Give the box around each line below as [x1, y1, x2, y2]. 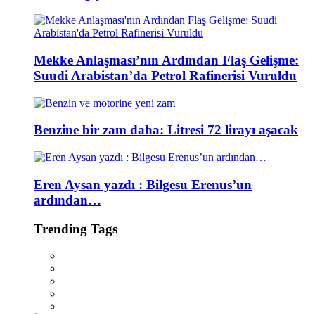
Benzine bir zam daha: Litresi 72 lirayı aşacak [34, 122, 298, 138]
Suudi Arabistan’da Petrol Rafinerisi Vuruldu [34, 68, 297, 84]
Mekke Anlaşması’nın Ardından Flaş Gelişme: [34, 53, 299, 68]
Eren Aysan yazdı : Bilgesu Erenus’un [34, 176, 252, 192]
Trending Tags [34, 221, 117, 236]
